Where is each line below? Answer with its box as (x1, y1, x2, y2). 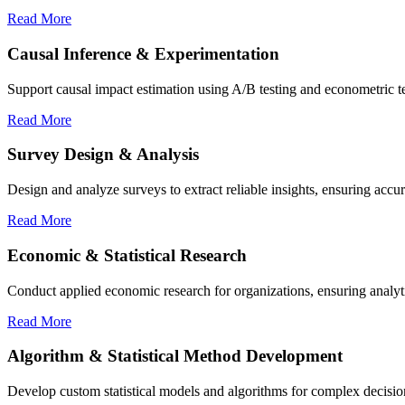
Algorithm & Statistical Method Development (7, 346, 343, 366)
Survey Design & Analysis (7, 145, 199, 165)
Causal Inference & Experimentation (7, 44, 279, 64)
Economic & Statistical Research (7, 245, 247, 265)
